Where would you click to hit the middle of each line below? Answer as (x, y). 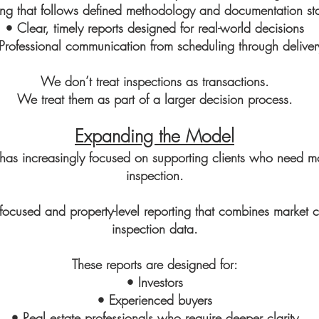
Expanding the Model (155, 136)
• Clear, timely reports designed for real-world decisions (155, 28)
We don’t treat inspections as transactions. (155, 81)
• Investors (155, 282)
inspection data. (155, 229)
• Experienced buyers (155, 300)
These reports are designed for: (155, 264)
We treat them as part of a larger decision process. (155, 99)
